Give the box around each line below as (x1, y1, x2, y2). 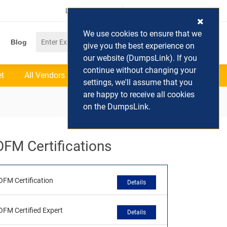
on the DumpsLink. (83, 102, 150, 111)
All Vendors (24, 70, 65, 80)
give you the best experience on (83, 41, 195, 51)
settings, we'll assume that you (83, 78, 193, 87)
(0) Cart (136, 7, 162, 15)
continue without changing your (83, 65, 196, 75)
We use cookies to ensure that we (83, 29, 202, 39)
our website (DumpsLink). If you (83, 53, 197, 63)
